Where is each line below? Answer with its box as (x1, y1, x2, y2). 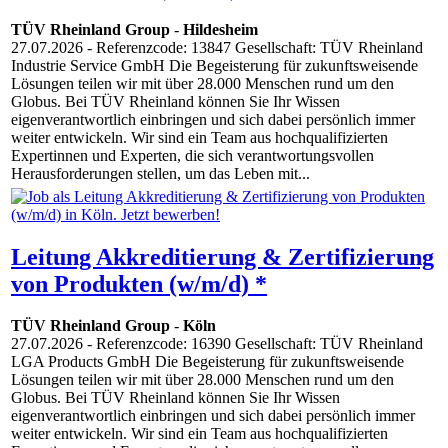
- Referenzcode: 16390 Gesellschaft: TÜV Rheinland (83, 335, 423, 353)
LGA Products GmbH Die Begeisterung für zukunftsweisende (11, 353, 404, 371)
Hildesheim (183, 21, 258, 39)
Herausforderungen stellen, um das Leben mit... (11, 165, 310, 183)
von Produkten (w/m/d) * (11, 270, 267, 297)
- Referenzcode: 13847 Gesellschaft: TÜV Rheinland (83, 39, 423, 57)
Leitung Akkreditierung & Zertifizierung (11, 243, 434, 270)
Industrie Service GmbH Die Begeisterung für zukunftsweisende (11, 57, 418, 75)
